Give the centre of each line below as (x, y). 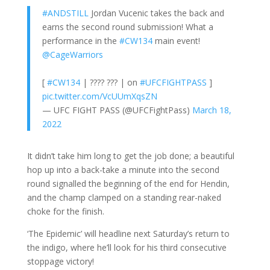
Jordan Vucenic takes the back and (156, 13)
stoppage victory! (60, 261)
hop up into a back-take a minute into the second (123, 169)
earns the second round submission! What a (127, 27)
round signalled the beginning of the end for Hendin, (128, 183)
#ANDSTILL (65, 13)
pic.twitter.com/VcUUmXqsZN (99, 96)
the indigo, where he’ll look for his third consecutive (127, 247)
